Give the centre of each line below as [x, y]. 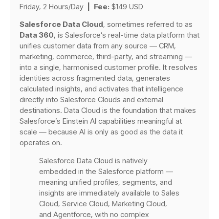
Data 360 [37, 35]
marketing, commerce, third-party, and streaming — [106, 56]
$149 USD [126, 6]
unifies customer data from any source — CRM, [98, 45]
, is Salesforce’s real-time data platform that [127, 35]
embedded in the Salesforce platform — [106, 171]
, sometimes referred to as [148, 24]
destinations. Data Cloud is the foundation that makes [108, 110]
